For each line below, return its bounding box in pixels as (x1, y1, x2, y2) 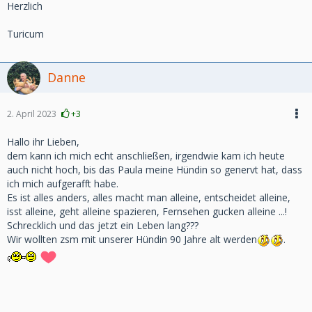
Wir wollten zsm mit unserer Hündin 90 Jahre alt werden (7, 233, 257, 246)
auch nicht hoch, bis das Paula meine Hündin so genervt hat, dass (7, 163, 302, 176)
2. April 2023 (7, 108, 56, 120)
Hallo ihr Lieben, (7, 135, 79, 148)
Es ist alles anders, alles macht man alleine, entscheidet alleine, (7, 191, 290, 204)
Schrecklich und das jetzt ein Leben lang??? (7, 219, 198, 232)
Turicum (7, 27, 44, 40)
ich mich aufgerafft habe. (7, 177, 118, 190)
